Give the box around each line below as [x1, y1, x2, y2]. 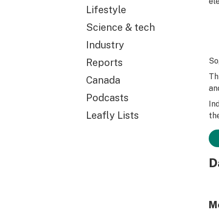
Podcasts [86, 92, 129, 104]
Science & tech [86, 22, 155, 33]
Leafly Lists [86, 109, 139, 121]
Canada [86, 74, 120, 86]
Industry [86, 39, 124, 51]
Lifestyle [86, 4, 126, 16]
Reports [86, 57, 123, 68]
